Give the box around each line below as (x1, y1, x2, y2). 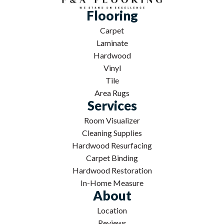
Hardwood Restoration (72, 165, 152, 175)
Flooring (86, 7, 138, 24)
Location (97, 205, 127, 215)
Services (87, 97, 137, 114)
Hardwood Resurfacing (72, 140, 152, 150)
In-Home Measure (80, 178, 143, 188)
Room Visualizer (84, 115, 140, 125)
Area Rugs (94, 88, 129, 98)
